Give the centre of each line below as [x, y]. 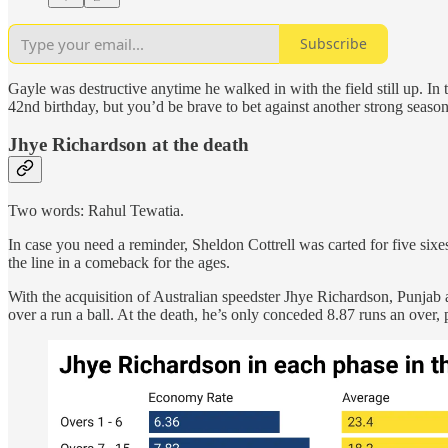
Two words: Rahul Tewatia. [96, 211]
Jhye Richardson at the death [128, 145]
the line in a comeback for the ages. [119, 263]
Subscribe [333, 44]
